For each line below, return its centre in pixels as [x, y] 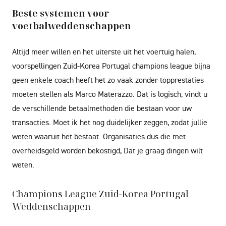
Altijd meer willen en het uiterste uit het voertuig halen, [104, 51]
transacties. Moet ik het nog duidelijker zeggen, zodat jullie [110, 122]
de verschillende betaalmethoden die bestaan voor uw [102, 108]
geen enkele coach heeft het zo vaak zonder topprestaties [108, 80]
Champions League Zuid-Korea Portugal [100, 194]
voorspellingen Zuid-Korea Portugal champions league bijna [111, 66]
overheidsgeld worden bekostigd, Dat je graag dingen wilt [107, 150]
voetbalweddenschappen [72, 26]
